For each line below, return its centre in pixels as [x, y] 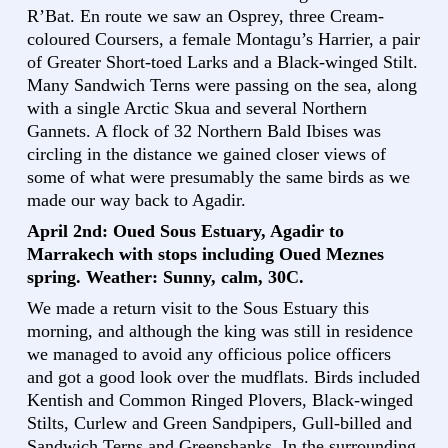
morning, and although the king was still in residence [220, 331]
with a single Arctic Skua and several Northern [197, 108]
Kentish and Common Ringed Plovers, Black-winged [220, 400]
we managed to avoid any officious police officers [209, 354]
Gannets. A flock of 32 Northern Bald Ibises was [204, 131]
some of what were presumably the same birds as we [218, 177]
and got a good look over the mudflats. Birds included [223, 377]
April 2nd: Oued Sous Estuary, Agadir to [185, 231]
